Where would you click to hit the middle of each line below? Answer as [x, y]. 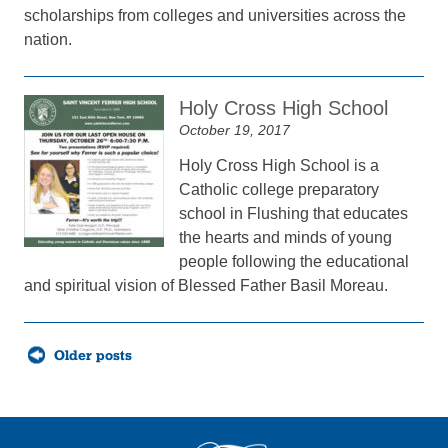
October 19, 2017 [235, 130]
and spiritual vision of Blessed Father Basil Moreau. [206, 285]
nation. [48, 39]
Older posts [93, 355]
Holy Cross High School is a [279, 165]
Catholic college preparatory [279, 189]
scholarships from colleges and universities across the [215, 15]
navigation [53, 360]
